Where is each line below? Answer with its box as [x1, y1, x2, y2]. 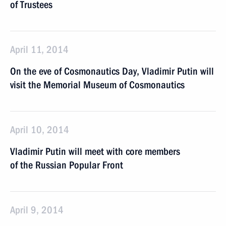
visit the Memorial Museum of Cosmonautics [10, 79, 185, 91]
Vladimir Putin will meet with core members [10, 145, 180, 157]
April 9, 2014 [10, 204, 64, 216]
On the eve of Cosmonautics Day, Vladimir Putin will [10, 65, 214, 77]
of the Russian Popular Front [10, 159, 123, 171]
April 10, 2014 [10, 124, 69, 136]
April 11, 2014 [10, 43, 69, 55]
